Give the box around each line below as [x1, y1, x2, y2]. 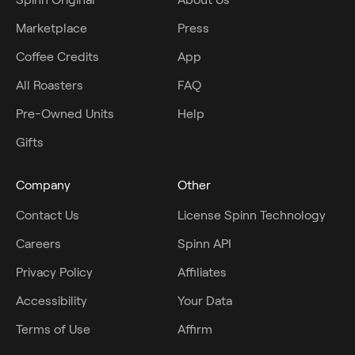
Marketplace [16, 21, 87, 35]
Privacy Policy [16, 265, 93, 279]
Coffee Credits [16, 49, 99, 63]
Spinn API [177, 236, 231, 250]
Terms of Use [16, 322, 90, 336]
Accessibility [16, 293, 87, 307]
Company [16, 177, 71, 192]
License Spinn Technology [177, 208, 326, 222]
